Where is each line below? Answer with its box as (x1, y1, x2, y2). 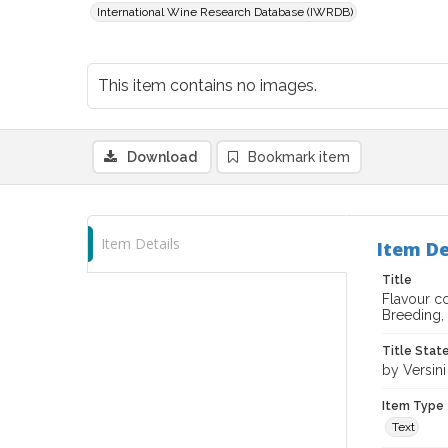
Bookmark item (248, 149, 350, 165)
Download (127, 149, 197, 165)
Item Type (382, 399, 444, 413)
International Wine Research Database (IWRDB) (97, 5, 353, 19)
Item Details (101, 234, 180, 253)
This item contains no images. (98, 76, 317, 95)
